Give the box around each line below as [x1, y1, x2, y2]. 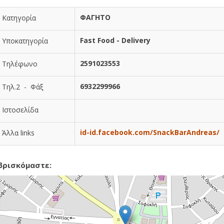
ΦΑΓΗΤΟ [80, 12, 110, 22]
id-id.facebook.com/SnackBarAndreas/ [80, 127, 219, 137]
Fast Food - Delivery [80, 35, 150, 45]
